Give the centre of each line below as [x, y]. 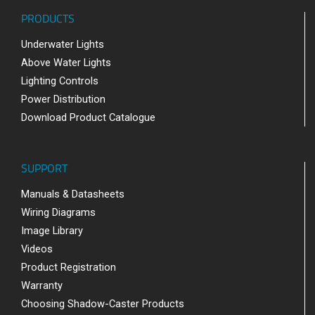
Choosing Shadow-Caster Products [103, 303]
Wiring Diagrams [58, 212]
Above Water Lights [66, 62]
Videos [37, 249]
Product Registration [69, 267]
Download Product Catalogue [88, 117]
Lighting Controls [60, 81]
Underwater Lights [63, 44]
